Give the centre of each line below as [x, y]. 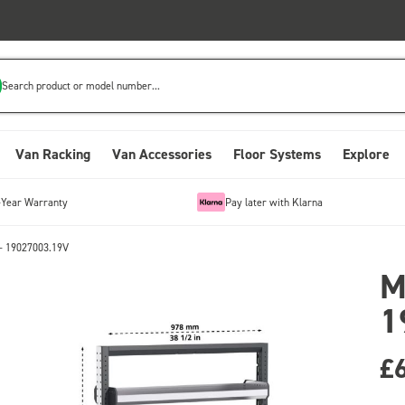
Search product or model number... [81, 85]
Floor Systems [277, 154]
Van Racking [53, 154]
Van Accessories [162, 154]
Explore [366, 154]
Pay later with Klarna [273, 202]
